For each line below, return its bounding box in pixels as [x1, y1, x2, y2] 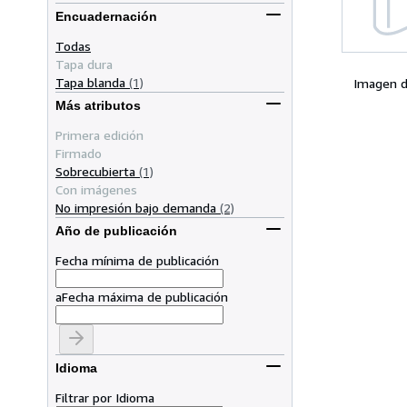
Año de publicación [55, 223, 177, 239]
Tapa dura [55, 55, 113, 72]
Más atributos [55, 98, 141, 114]
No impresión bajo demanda [55, 199, 216, 215]
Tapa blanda [55, 74, 125, 90]
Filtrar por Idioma [55, 389, 154, 405]
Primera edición [55, 126, 144, 143]
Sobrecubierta [55, 163, 135, 179]
